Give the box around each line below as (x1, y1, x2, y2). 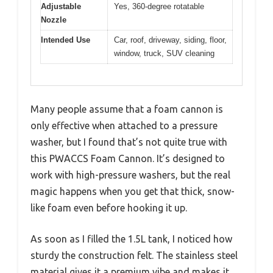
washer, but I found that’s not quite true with (30, 136, 227, 147)
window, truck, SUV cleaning (114, 49, 214, 58)
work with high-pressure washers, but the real (30, 169, 230, 180)
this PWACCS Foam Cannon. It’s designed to (30, 152, 225, 164)
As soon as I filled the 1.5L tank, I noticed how (30, 233, 232, 244)
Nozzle (41, 15, 66, 25)
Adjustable (41, 2, 81, 12)
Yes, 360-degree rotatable (114, 2, 204, 12)
